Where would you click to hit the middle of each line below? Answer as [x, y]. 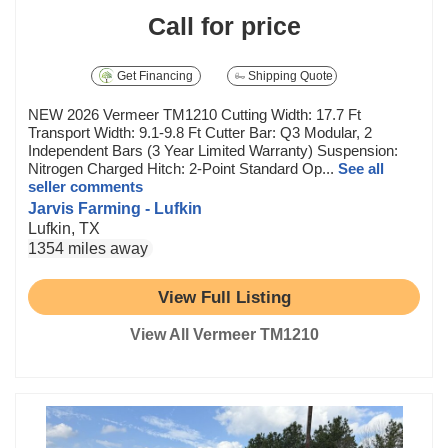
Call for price [224, 26]
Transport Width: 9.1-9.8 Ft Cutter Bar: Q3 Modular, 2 [200, 132]
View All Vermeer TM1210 [224, 334]
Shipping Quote [289, 76]
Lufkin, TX [64, 228]
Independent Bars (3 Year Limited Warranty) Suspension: [213, 150]
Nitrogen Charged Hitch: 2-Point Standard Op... [183, 168]
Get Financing [154, 76]
